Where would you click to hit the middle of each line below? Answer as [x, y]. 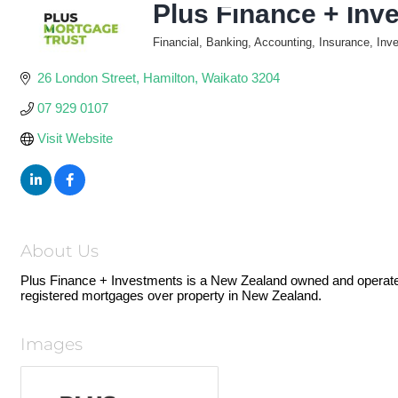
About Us [60, 252]
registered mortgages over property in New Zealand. [171, 295]
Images [52, 345]
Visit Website [75, 138]
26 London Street [86, 78]
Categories [179, 54]
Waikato [224, 78]
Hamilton [168, 78]
